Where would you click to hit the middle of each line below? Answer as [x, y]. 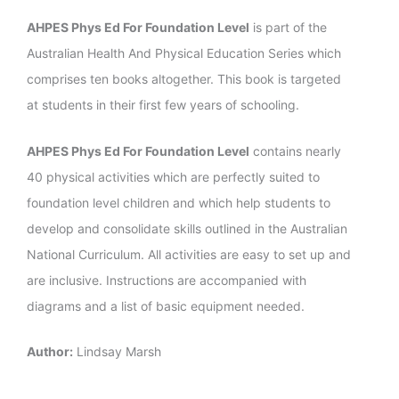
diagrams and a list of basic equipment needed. [166, 305]
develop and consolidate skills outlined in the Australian [187, 228]
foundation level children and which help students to [179, 202]
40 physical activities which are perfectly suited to [174, 176]
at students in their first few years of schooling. [163, 105]
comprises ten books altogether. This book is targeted [184, 79]
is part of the [289, 28]
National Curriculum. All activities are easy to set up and [189, 254]
